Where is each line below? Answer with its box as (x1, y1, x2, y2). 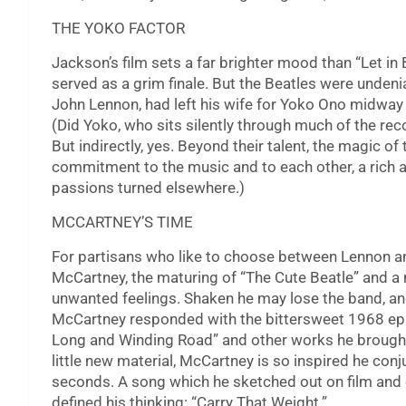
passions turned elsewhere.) (52, 179, 245, 198)
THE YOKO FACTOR (52, 19, 185, 38)
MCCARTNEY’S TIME (52, 213, 193, 232)
